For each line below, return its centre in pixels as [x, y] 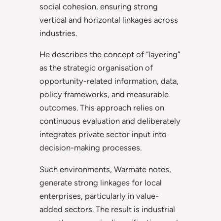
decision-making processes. [91, 148]
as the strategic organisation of [96, 68]
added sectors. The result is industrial [107, 209]
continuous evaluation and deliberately [110, 121]
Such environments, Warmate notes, [105, 169]
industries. [58, 33]
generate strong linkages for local [101, 182]
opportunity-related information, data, [109, 81]
